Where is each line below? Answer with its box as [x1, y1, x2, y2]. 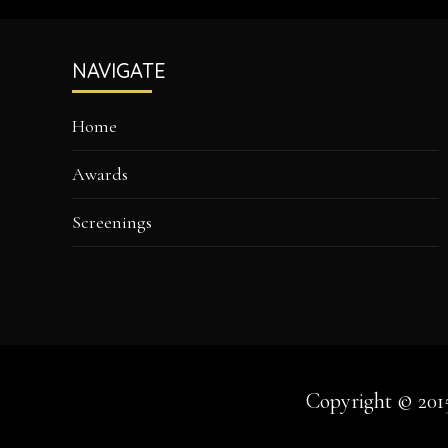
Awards [72, 163, 128, 186]
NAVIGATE [72, 58, 166, 84]
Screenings [72, 211, 152, 234]
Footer [39, 17, 140, 58]
